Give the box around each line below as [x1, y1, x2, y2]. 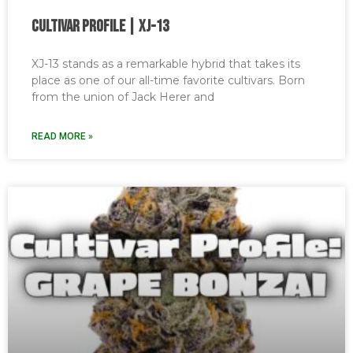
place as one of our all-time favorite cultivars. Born [32, 73, 305, 87]
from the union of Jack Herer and [32, 90, 214, 104]
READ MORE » [32, 131, 93, 142]
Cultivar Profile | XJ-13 [32, 17, 169, 36]
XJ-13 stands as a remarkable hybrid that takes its [32, 57, 300, 71]
